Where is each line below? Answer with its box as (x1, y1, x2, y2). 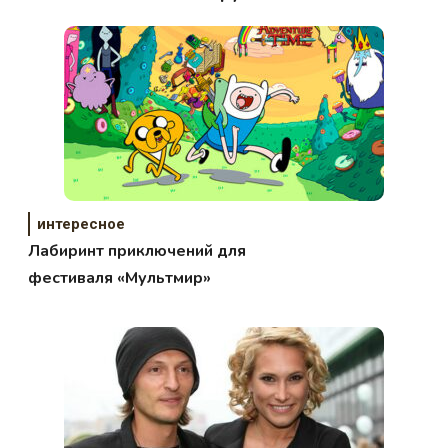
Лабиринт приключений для (28, 240, 247, 263)
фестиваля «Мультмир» (28, 267, 212, 290)
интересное (37, 215, 126, 234)
